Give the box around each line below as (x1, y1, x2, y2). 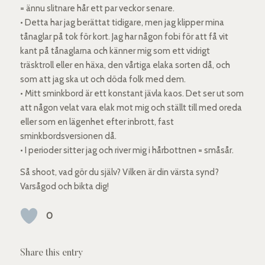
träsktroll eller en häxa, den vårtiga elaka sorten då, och (20, 60, 230, 71)
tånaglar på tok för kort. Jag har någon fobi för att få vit (20, 31, 228, 43)
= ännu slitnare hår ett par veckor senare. (20, 3, 174, 14)
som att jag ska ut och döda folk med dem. (20, 74, 186, 85)
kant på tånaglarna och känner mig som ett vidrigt (20, 46, 210, 57)
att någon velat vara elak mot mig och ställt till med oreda (20, 102, 242, 114)
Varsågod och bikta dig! (20, 181, 109, 192)
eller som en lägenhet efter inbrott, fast (20, 117, 174, 128)
